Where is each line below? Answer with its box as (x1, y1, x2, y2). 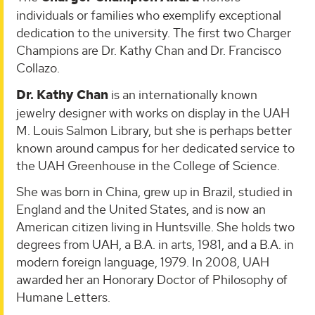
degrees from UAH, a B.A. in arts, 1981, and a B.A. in (16, 236, 294, 253)
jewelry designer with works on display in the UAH (16, 104, 290, 121)
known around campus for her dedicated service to (16, 139, 295, 156)
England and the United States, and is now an (16, 201, 266, 218)
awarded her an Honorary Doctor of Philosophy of (16, 271, 288, 288)
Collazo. (16, 60, 60, 77)
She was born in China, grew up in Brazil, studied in (16, 184, 292, 200)
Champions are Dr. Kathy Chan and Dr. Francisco (16, 42, 281, 59)
